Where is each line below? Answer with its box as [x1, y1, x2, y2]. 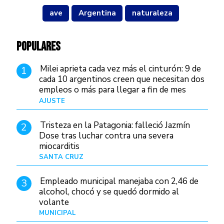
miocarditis [38, 140, 79, 152]
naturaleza [131, 8, 172, 18]
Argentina [78, 8, 116, 18]
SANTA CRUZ [38, 152, 83, 161]
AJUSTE [38, 96, 65, 105]
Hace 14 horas [164, 152, 208, 161]
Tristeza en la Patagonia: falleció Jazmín [39, 119, 190, 131]
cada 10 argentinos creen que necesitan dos [38, 73, 204, 85]
